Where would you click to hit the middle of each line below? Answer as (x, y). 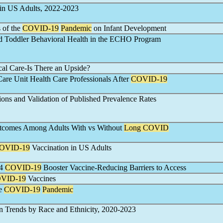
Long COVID (146, 128)
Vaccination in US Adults (71, 148)
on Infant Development (129, 28)
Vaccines (41, 178)
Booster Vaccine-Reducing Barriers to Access (114, 167)
